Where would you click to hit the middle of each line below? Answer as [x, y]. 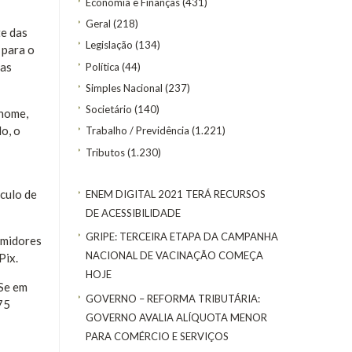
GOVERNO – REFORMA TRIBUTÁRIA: [173, 298]
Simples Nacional [124, 88]
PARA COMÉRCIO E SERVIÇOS [157, 336]
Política [103, 66]
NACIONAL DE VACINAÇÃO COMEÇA [174, 256]
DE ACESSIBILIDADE [133, 213]
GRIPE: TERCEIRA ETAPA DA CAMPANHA [182, 237]
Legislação [109, 45]
